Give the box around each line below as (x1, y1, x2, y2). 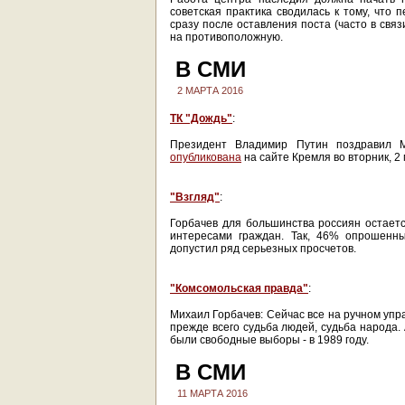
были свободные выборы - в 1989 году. (170, 334, 369, 346)
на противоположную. (170, 31, 283, 43)
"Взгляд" (170, 191, 220, 203)
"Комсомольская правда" (170, 282, 308, 295)
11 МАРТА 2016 (177, 388, 248, 399)
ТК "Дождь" (170, 112, 232, 125)
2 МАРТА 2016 (177, 85, 243, 96)
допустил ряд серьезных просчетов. (170, 242, 356, 255)
